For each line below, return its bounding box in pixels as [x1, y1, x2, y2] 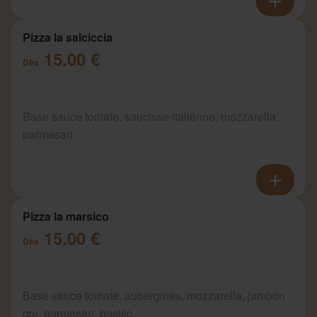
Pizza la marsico [23, 207, 109, 224]
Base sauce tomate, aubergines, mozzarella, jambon [23, 287, 285, 304]
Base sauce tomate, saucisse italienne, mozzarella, [23, 108, 279, 125]
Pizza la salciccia [23, 28, 113, 45]
